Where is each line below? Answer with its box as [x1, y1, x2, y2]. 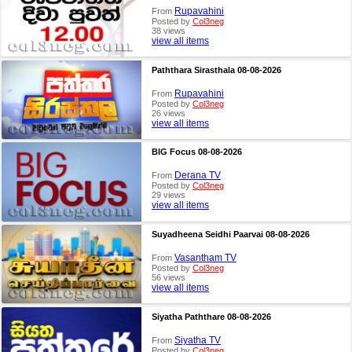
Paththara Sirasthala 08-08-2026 [151, 64, 281, 75]
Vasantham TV [174, 252, 236, 264]
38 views [151, 26, 185, 36]
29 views [151, 190, 185, 200]
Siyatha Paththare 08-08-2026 [151, 311, 271, 321]
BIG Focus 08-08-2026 [151, 147, 242, 157]
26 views [151, 108, 185, 118]
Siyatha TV [174, 334, 221, 346]
